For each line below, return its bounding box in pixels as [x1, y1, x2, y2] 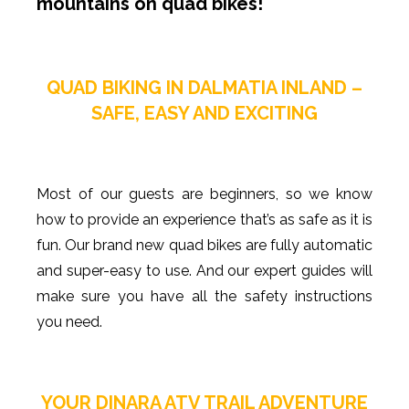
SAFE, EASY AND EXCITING [91, 101, 318, 124]
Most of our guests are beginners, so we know [37, 184, 372, 203]
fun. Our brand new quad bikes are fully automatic [37, 236, 372, 254]
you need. [37, 312, 102, 330]
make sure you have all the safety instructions [37, 287, 372, 305]
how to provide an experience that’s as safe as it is [37, 210, 372, 228]
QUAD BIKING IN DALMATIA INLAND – [47, 76, 362, 99]
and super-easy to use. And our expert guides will [37, 261, 372, 279]
